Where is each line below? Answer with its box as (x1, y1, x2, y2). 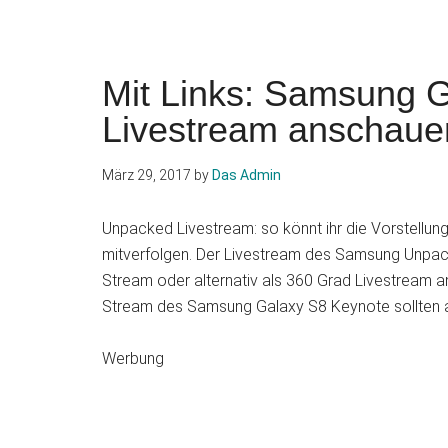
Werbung (102, 349, 164, 368)
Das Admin (212, 167, 281, 183)
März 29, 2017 (102, 167, 191, 183)
